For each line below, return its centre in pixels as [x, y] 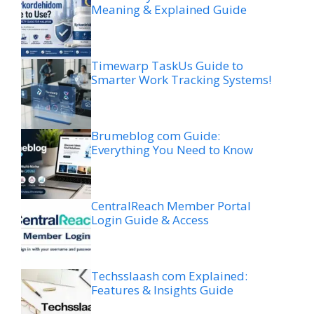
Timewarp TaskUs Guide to [167, 66]
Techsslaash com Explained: [169, 276]
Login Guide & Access [150, 220]
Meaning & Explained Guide [169, 10]
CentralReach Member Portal [171, 206]
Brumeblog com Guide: [156, 136]
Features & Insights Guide [162, 290]
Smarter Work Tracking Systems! [181, 80]
